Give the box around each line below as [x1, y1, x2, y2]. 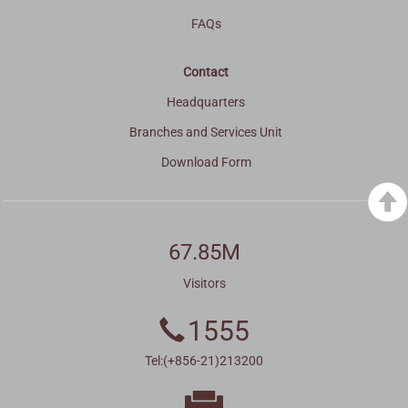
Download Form [160, 154, 251, 169]
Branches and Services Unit [129, 124, 283, 139]
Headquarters [167, 94, 246, 109]
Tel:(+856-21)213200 [145, 352, 263, 368]
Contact [183, 64, 229, 79]
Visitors [182, 275, 226, 291]
